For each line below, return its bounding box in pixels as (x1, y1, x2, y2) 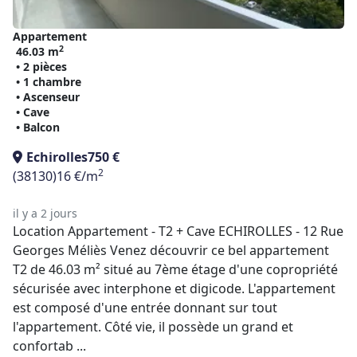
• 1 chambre (16, 74, 81, 89)
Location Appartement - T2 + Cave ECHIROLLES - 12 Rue (13, 222, 343, 240)
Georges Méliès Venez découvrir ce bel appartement (13, 241, 329, 259)
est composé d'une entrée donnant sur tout (13, 299, 277, 316)
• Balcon (16, 120, 60, 135)
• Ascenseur (16, 89, 80, 104)
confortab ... (13, 337, 86, 355)
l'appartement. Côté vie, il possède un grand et (13, 318, 293, 335)
